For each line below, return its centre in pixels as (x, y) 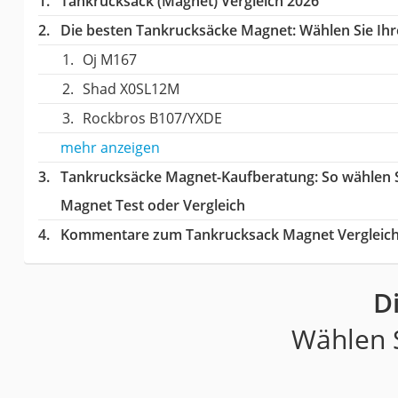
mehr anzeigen (110, 148)
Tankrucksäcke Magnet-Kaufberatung (187, 177)
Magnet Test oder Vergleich (152, 206)
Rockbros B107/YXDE (152, 119)
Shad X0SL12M (131, 89)
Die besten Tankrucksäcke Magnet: (178, 31)
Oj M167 (109, 60)
